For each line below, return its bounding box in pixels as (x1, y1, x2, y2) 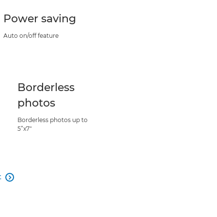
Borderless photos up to (17, 116, 88, 124)
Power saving (3, 12, 77, 25)
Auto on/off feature (3, 32, 59, 39)
